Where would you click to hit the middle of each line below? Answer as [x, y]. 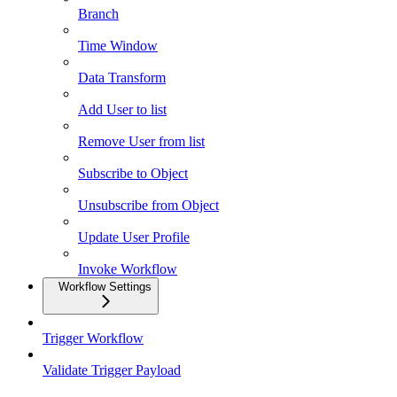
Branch [98, 14]
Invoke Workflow [128, 269]
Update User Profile [134, 237]
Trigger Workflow [93, 339]
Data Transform [122, 78]
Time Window [118, 46]
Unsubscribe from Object [148, 206]
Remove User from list [141, 142]
